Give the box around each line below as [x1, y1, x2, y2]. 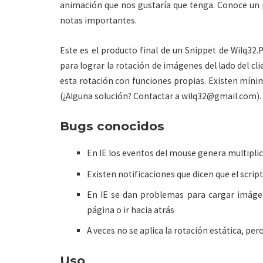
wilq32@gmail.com [181, 90, 257, 102]
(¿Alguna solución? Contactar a [60, 90, 181, 102]
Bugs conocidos [60, 118, 164, 133]
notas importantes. [60, 14, 137, 26]
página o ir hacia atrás [87, 204, 175, 215]
